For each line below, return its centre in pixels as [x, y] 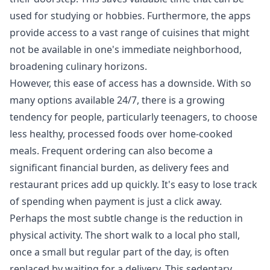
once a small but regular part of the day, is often [119, 252]
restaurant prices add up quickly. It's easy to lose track [133, 184]
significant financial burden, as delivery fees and [119, 167]
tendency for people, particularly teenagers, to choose [133, 117]
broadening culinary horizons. [78, 66]
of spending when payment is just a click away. [116, 201]
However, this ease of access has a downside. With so [130, 83]
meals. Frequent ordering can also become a [111, 150]
